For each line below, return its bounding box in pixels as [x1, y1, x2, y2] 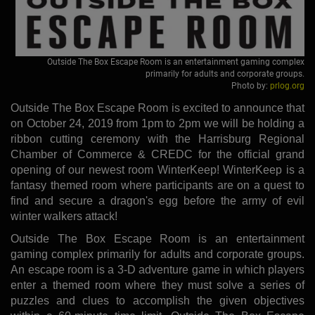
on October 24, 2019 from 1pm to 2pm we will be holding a [11, 117, 304, 129]
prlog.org [270, 80, 304, 91]
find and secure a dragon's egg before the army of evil [11, 194, 304, 207]
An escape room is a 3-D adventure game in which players [11, 263, 304, 276]
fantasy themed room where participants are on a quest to [11, 179, 304, 191]
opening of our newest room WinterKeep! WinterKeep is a [11, 163, 304, 176]
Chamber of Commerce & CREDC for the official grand [11, 148, 304, 160]
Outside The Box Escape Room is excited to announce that [11, 101, 304, 114]
